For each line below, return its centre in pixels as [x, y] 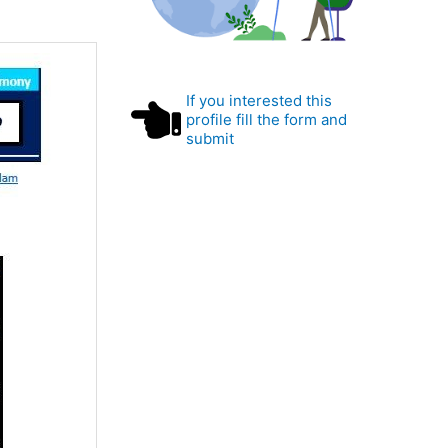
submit [210, 139]
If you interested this [259, 101]
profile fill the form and [267, 120]
